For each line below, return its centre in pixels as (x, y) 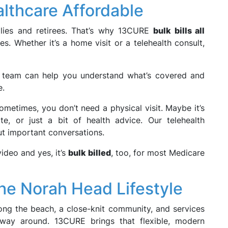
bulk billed (90, 153)
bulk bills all (179, 31)
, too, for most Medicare (158, 153)
